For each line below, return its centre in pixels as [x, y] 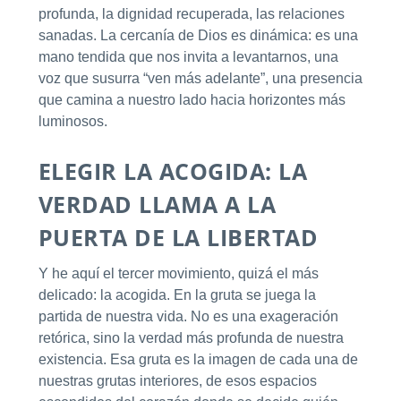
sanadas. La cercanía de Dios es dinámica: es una [198, 35]
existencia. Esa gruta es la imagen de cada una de [198, 360]
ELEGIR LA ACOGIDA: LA [173, 171]
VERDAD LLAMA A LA [157, 205]
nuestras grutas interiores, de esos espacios [177, 381]
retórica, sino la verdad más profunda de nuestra [191, 338]
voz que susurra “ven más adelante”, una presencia [200, 78]
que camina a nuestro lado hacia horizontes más [192, 99]
